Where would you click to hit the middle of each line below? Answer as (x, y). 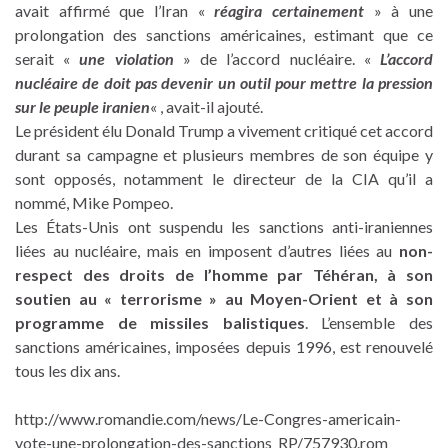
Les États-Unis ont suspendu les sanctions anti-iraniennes (224, 227)
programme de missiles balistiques (160, 323)
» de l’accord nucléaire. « (277, 59)
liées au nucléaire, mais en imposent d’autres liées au (207, 251)
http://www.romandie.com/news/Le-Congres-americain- (208, 419)
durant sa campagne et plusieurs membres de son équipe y (224, 155)
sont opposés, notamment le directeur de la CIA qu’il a (224, 179)
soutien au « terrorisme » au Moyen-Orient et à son (224, 299)
